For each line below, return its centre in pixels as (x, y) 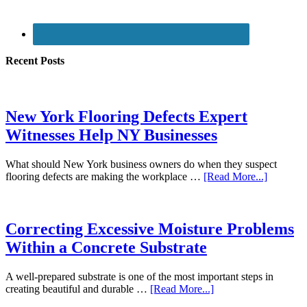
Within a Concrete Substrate (106, 248)
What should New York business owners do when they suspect (141, 164)
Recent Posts (35, 61)
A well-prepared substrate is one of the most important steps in (139, 276)
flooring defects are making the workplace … (105, 177)
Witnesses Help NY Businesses (111, 135)
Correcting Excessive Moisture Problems (150, 229)
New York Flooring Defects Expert (126, 117)
